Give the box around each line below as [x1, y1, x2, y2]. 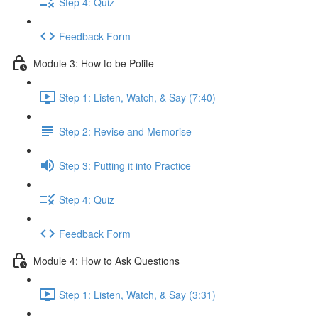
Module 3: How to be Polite [33, 55, 154, 70]
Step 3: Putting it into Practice [59, 158, 191, 172]
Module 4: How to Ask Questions [33, 253, 180, 268]
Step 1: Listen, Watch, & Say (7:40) [59, 89, 216, 104]
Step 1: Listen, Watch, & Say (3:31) [59, 287, 216, 302]
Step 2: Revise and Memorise [59, 124, 192, 138]
